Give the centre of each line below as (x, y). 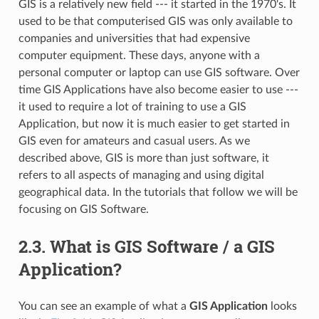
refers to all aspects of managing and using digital (141, 176)
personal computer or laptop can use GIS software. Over (159, 73)
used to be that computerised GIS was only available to (155, 22)
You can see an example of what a (104, 307)
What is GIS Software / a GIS (162, 247)
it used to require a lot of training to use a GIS (132, 107)
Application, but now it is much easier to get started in (154, 124)
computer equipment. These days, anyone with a (139, 56)
